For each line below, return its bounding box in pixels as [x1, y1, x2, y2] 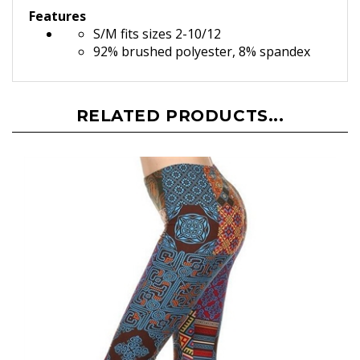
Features [29, 10, 86, 27]
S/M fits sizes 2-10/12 [93, 27, 221, 45]
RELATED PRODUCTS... [76, 108, 284, 128]
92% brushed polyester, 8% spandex [93, 45, 310, 63]
